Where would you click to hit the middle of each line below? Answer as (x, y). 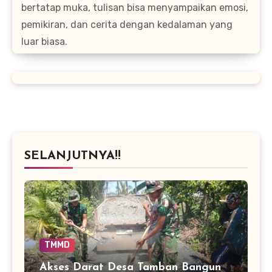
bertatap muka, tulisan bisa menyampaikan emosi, (135, 7)
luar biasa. (44, 41)
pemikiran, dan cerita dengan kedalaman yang (127, 24)
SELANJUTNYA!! (73, 156)
